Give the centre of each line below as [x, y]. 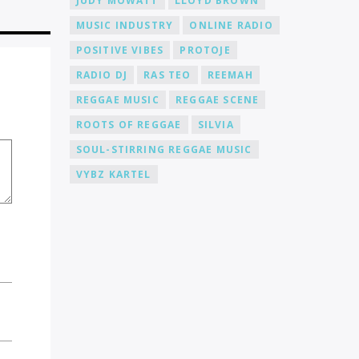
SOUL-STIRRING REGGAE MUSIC [164, 149]
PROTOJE [205, 50]
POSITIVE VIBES [120, 50]
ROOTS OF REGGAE [129, 124]
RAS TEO [167, 75]
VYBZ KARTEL [113, 174]
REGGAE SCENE [217, 99]
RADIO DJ [102, 75]
